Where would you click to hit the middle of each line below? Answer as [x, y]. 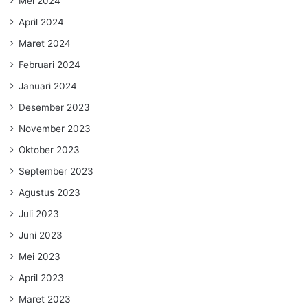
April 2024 [41, 22]
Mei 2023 [40, 256]
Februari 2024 [49, 64]
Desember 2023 [54, 107]
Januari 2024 [48, 86]
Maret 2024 [45, 43]
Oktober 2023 [49, 150]
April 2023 [41, 277]
